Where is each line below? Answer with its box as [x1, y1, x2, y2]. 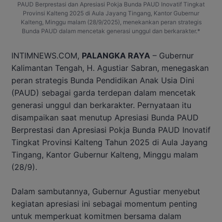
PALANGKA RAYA [82, 51, 150, 61]
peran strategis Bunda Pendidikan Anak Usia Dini [11, 75, 194, 86]
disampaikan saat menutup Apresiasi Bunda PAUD [11, 112, 199, 123]
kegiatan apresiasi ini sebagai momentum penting [11, 199, 197, 209]
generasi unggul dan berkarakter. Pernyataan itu [11, 100, 191, 111]
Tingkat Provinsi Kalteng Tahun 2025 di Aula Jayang [11, 137, 208, 148]
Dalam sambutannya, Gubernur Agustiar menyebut [11, 186, 200, 197]
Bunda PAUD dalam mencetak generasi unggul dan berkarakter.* [22, 27, 200, 35]
